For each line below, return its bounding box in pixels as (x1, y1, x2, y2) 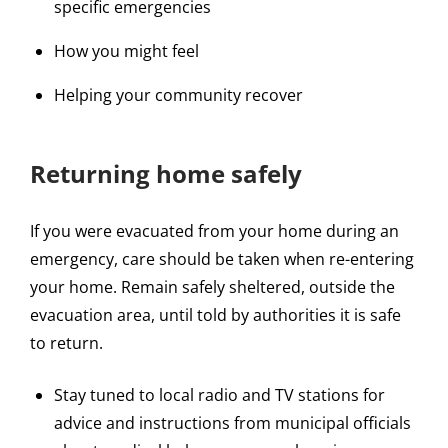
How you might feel (54, 40, 199, 63)
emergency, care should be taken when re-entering (30, 248, 414, 271)
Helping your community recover (54, 84, 303, 107)
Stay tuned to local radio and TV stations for (54, 384, 385, 407)
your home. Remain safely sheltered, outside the (30, 276, 395, 299)
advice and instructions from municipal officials (54, 412, 411, 435)
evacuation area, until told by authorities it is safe (30, 304, 401, 327)
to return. (30, 332, 103, 355)
